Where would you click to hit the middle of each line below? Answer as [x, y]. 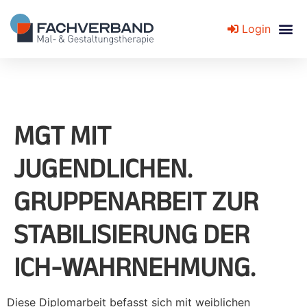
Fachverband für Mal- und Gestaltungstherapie [132, 78]
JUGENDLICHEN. [103, 168]
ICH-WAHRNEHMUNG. [135, 266]
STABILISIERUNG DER [132, 233]
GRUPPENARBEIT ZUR [136, 200]
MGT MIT [62, 135]
